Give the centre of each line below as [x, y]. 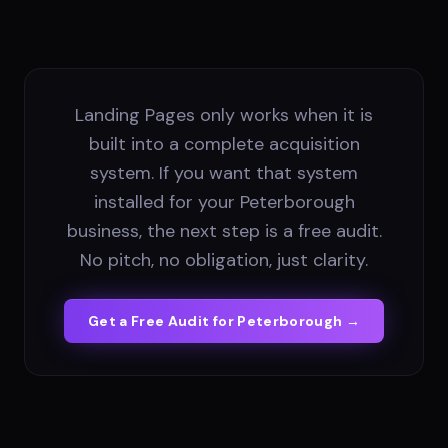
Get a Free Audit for [162, 321]
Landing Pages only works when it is [224, 115]
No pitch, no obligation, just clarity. [224, 260]
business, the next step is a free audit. [224, 231]
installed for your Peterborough [224, 202]
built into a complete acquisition [224, 144]
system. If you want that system [224, 173]
